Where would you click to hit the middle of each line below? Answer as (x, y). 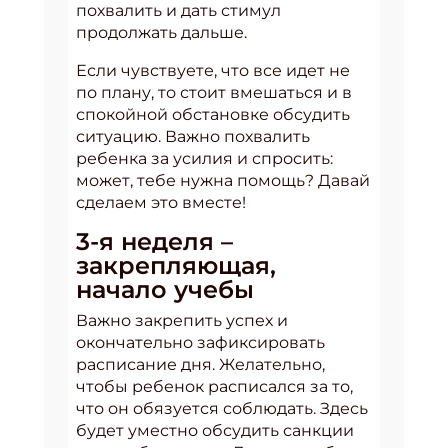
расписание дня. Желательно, (200, 365)
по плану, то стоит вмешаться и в (214, 93)
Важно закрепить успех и (182, 321)
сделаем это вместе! (161, 203)
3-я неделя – (154, 242)
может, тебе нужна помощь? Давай (223, 181)
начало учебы (165, 290)
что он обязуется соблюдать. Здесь (222, 409)
